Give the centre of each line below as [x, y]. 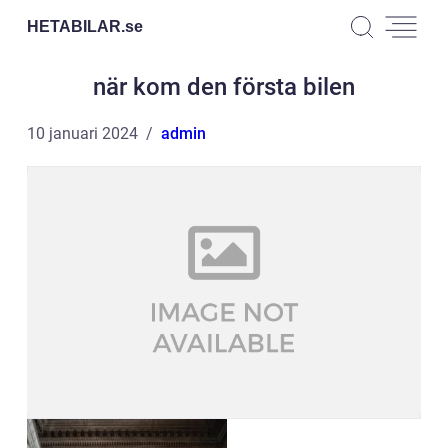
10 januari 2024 [82, 133]
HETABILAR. [76, 26]
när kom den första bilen [224, 87]
